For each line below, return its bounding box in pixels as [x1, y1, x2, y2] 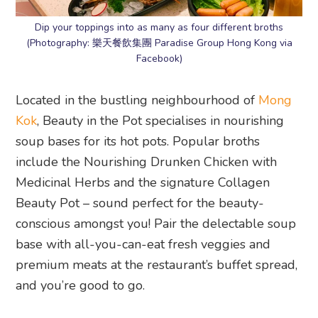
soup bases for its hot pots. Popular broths [16, 133, 261, 150]
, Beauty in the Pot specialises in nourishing [37, 112, 285, 130]
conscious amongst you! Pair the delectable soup [16, 215, 297, 233]
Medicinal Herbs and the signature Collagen [16, 174, 270, 192]
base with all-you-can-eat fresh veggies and [16, 236, 271, 253]
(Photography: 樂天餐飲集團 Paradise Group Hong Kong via [26, 36, 292, 50]
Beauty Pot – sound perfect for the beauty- [16, 194, 265, 212]
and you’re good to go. [16, 277, 146, 295]
